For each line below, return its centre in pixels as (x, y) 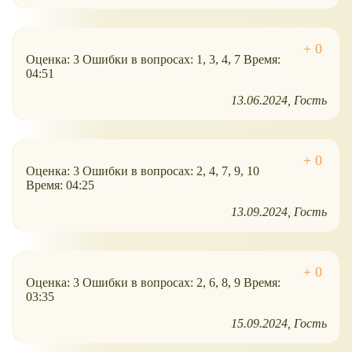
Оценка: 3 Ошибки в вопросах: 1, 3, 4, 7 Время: (153, 60)
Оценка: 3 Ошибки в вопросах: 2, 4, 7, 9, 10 (143, 171)
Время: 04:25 (60, 185)
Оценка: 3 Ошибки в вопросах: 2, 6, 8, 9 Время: (153, 283)
